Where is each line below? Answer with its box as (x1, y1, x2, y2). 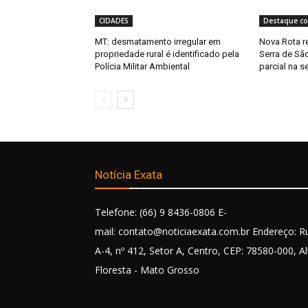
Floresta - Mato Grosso (95, 263, 199, 277)
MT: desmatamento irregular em (95, 36, 221, 47)
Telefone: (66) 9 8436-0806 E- (95, 206, 227, 219)
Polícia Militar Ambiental (95, 61, 190, 72)
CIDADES (99, 16, 129, 26)
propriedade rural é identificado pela (95, 49, 239, 60)
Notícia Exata (95, 168, 162, 182)
